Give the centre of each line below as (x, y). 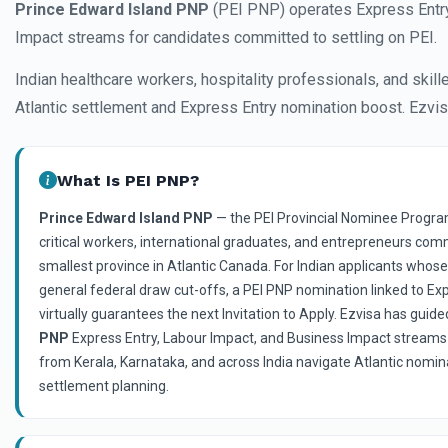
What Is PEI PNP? (128, 180)
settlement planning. (104, 386)
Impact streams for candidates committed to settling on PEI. (226, 37)
